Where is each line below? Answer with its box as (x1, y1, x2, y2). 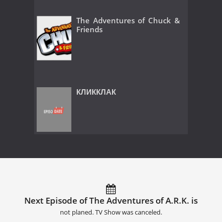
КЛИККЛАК (76, 86, 116, 97)
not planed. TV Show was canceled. (60, 208, 162, 217)
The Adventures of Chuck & (76, 15, 180, 26)
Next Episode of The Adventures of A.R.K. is (24, 194, 198, 206)
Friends (76, 24, 103, 35)
